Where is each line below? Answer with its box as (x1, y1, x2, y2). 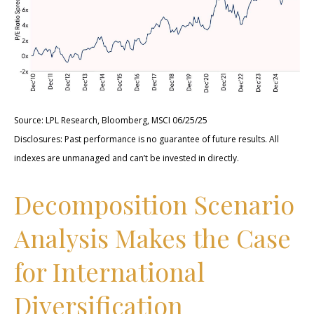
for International (14, 254, 205, 289)
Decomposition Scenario (14, 187, 294, 221)
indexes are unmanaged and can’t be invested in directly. (14, 152, 239, 165)
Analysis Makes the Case (14, 221, 291, 255)
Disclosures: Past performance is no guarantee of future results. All (14, 133, 279, 146)
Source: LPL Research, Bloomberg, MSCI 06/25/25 (14, 114, 207, 127)
